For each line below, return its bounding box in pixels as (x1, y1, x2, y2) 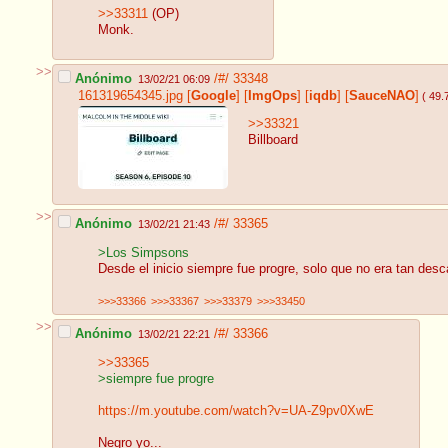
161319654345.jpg (78, 88, 183, 103)
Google (191, 88, 236, 103)
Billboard (248, 133, 298, 148)
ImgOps (248, 88, 297, 103)
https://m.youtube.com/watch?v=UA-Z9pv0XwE (98, 404, 374, 419)
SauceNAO (349, 88, 415, 103)
